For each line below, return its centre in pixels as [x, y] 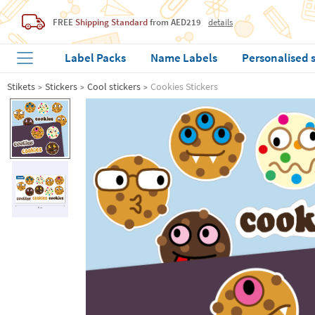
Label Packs [96, 58]
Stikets [21, 86]
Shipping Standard [111, 22]
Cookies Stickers [184, 86]
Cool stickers [114, 86]
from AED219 [174, 22]
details [220, 21]
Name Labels [184, 58]
